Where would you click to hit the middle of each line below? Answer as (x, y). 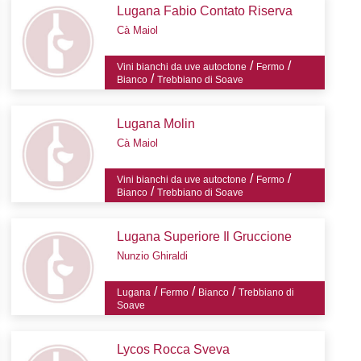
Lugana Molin (156, 124)
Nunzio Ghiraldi (153, 256)
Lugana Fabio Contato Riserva (205, 11)
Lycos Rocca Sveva (174, 350)
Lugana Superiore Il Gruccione (205, 237)
